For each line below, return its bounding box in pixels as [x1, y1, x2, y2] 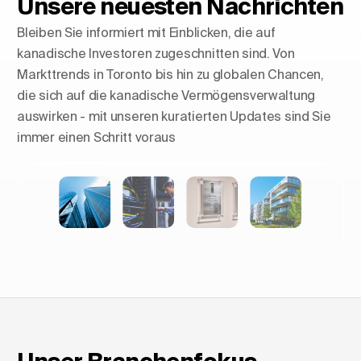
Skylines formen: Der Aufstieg [42, 147, 302, 168]
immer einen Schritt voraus [17, 130, 176, 144]
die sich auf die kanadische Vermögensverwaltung [17, 88, 316, 102]
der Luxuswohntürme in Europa [42, 165, 312, 186]
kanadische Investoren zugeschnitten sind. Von [17, 46, 295, 60]
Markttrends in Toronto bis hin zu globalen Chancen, [17, 67, 324, 81]
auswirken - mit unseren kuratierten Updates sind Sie [17, 109, 331, 123]
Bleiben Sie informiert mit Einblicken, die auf [17, 25, 276, 39]
